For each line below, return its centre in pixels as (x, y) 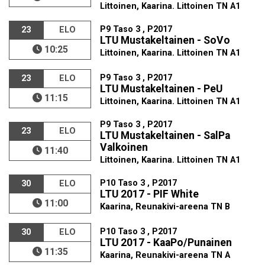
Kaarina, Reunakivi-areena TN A (165, 255)
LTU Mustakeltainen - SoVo (165, 40)
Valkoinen (124, 147)
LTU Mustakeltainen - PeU (161, 89)
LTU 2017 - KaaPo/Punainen (166, 243)
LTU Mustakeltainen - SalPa (165, 135)
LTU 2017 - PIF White (150, 194)
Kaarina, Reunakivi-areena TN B (165, 207)
